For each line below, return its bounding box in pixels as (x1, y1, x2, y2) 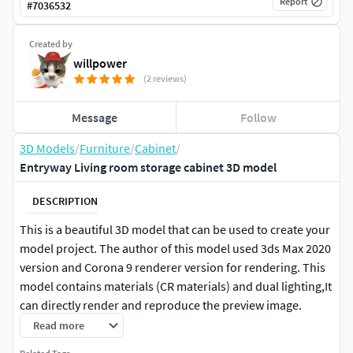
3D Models (20, 140, 75, 157)
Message (72, 109, 118, 125)
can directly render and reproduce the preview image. (20, 297, 302, 314)
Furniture (80, 140, 130, 157)
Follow (240, 109, 277, 125)
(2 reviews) (143, 72, 187, 85)
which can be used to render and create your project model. (20, 316, 333, 333)
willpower (73, 55, 127, 72)
